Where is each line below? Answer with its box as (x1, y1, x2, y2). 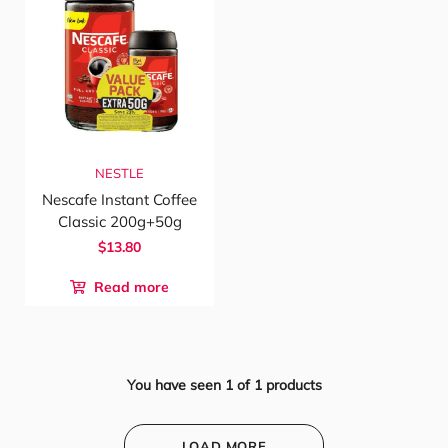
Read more (90, 278, 169, 297)
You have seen (126, 376, 221, 395)
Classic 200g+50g (57, 212, 182, 232)
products (265, 376, 322, 395)
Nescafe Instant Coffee (42, 190, 197, 210)
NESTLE (95, 165, 144, 182)
